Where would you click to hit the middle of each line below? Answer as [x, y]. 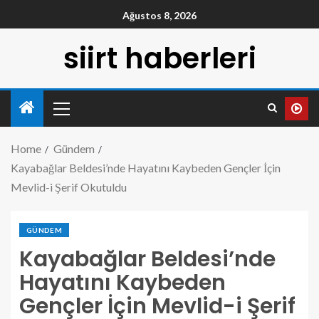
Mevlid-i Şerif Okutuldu [69, 187]
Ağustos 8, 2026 [159, 16]
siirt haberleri [159, 58]
